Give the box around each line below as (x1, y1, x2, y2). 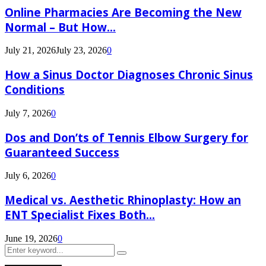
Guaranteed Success (5, 144, 119, 160)
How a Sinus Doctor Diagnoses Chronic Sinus (5, 67, 253, 83)
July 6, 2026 (5, 170, 51, 181)
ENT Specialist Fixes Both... (5, 207, 155, 222)
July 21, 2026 (5, 45, 56, 56)
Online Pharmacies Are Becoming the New (5, 4, 242, 20)
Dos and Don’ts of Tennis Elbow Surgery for (5, 129, 248, 145)
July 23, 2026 (56, 45, 107, 56)
